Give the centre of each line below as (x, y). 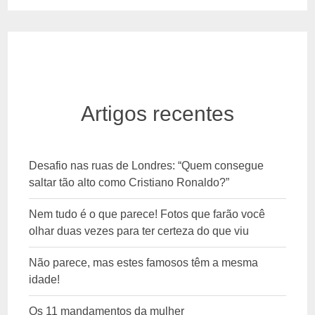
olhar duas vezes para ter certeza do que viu (139, 231)
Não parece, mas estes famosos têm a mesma (144, 262)
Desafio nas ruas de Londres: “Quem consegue (147, 165)
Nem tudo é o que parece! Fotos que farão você (147, 214)
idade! (45, 279)
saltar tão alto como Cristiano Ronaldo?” (129, 182)
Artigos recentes (157, 113)
